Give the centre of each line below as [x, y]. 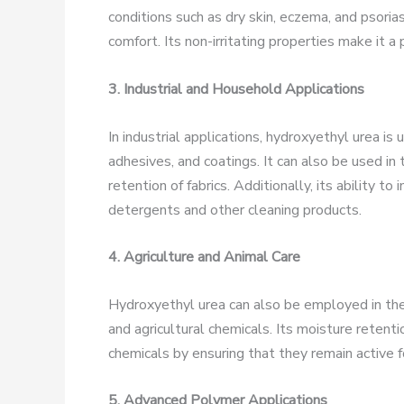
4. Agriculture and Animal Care [204, 257]
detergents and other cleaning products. [235, 210]
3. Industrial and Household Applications [236, 90]
